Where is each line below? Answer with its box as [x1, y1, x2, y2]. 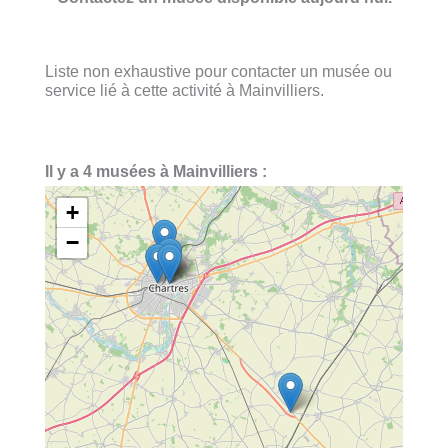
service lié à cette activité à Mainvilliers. [45, 80, 324, 99]
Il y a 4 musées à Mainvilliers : [45, 162, 267, 181]
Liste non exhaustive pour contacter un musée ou [45, 61, 392, 80]
